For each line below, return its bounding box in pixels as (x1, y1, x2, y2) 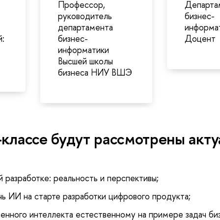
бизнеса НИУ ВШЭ (57, 66, 132, 79)
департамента (57, 21, 113, 34)
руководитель (57, 10, 112, 23)
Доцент (184, 32, 216, 45)
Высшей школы (57, 55, 113, 68)
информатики (57, 44, 109, 56)
